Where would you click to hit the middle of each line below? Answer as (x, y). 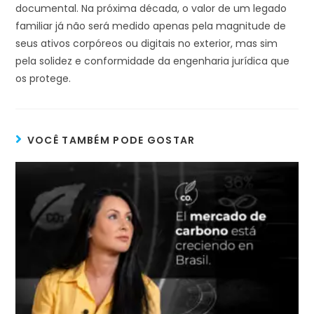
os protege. (43, 78)
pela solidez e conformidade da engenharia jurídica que (153, 61)
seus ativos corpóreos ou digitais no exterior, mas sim (147, 43)
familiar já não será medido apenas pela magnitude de (151, 26)
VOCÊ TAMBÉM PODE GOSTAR (111, 140)
